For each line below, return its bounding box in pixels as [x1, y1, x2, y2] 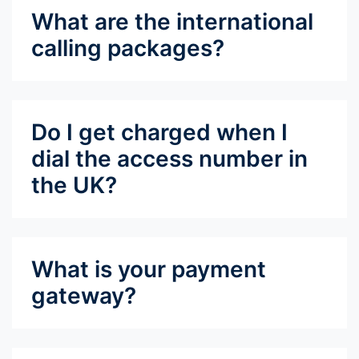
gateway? [31, 281, 136, 309]
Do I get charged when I [31, 118, 288, 146]
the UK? [31, 171, 117, 199]
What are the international [31, 7, 313, 35]
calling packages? [31, 34, 224, 62]
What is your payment [31, 255, 266, 283]
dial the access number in [31, 144, 308, 172]
